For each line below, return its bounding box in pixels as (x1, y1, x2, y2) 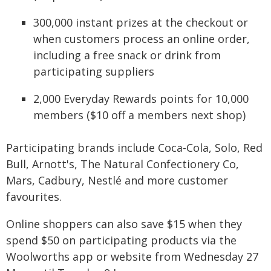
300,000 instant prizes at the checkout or (33, 15, 248, 30)
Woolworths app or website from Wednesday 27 (6, 249, 258, 264)
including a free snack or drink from (33, 48, 221, 62)
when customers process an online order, (33, 31, 250, 46)
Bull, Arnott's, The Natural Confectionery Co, (6, 157, 239, 171)
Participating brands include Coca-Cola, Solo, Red (6, 140, 263, 155)
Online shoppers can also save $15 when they (6, 217, 242, 231)
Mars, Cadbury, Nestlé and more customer (6, 173, 228, 188)
